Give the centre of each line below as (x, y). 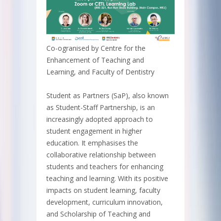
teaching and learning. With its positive (107, 179)
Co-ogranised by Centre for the (96, 48)
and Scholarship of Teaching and (98, 214)
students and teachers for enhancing (105, 167)
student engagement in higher (94, 131)
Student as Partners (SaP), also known (108, 96)
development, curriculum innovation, (105, 202)
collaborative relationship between (101, 155)
